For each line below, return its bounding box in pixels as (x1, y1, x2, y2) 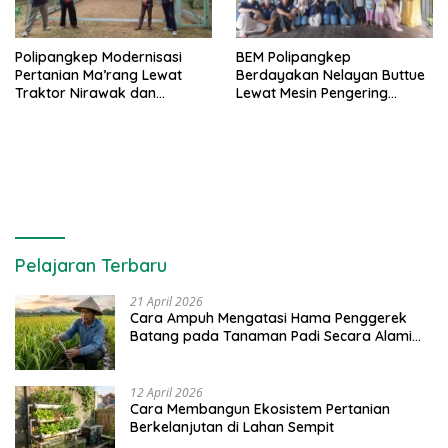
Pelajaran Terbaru (15, 254, 167, 278)
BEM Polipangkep (236, 48, 351, 67)
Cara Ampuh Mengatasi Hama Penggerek (130, 309, 407, 328)
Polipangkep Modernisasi (15, 48, 182, 67)
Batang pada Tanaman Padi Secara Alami (130, 327, 412, 346)
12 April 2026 (130, 384, 203, 402)
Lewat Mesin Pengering (236, 84, 388, 103)
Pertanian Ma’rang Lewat (15, 66, 182, 85)
